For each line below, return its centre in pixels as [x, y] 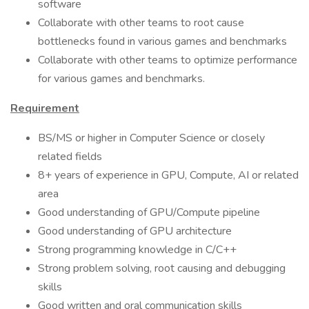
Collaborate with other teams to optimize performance [168, 60]
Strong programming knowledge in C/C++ [137, 250]
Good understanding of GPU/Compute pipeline [149, 212]
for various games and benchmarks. [121, 79]
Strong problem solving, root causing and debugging [162, 268]
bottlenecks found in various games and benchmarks [162, 41]
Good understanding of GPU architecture [135, 231]
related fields [70, 157]
